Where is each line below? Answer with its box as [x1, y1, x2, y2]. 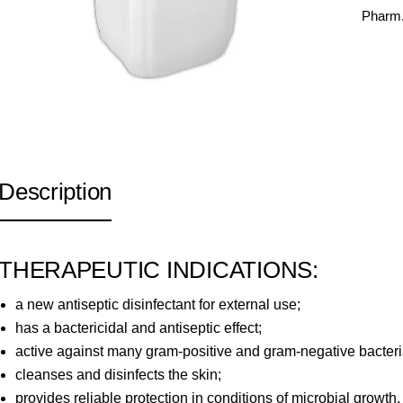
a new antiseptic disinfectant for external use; [15, 297, 301, 313]
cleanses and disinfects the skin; [15, 367, 222, 383]
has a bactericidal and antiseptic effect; [15, 320, 263, 336]
